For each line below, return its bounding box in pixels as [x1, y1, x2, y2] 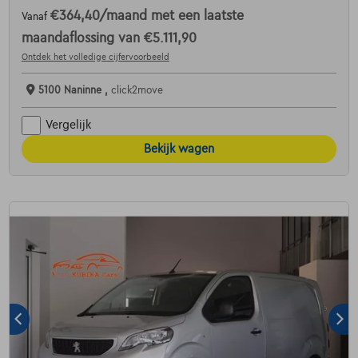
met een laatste [150, 8, 244, 23]
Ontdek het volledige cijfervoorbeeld [21, 51, 169, 62]
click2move [110, 84, 163, 96]
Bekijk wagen [144, 141, 214, 155]
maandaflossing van [21, 30, 144, 46]
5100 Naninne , [38, 84, 111, 96]
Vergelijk [45, 118, 91, 132]
